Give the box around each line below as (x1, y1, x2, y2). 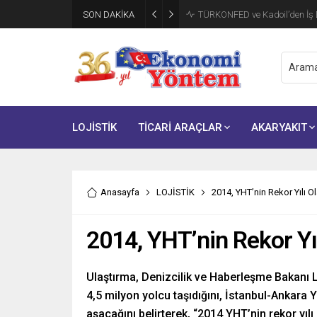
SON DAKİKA (83, 8, 134, 20)
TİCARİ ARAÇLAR (138, 121, 222, 134)
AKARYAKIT (251, 121, 307, 134)
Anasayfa (100, 187, 139, 197)
